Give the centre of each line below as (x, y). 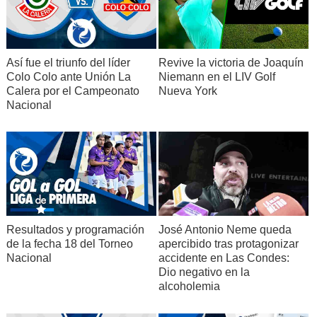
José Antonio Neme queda (225, 230)
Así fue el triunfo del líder (68, 62)
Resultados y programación (75, 230)
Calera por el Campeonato (73, 91)
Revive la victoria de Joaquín (231, 62)
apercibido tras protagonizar (228, 244)
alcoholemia (189, 287)
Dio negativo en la (204, 272)
